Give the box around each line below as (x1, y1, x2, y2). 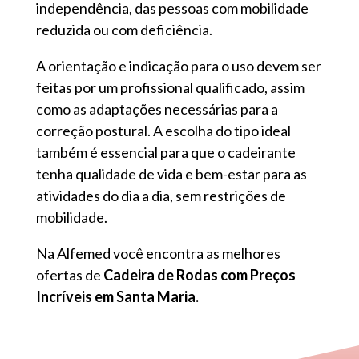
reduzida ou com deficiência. (35, 21, 212, 39)
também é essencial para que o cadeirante (35, 143, 296, 162)
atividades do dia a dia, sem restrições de (35, 187, 286, 205)
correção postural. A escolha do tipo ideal (35, 122, 291, 140)
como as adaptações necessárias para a (35, 100, 278, 119)
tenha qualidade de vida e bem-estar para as (35, 165, 307, 184)
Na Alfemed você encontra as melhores (35, 244, 280, 263)
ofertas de (35, 266, 103, 284)
